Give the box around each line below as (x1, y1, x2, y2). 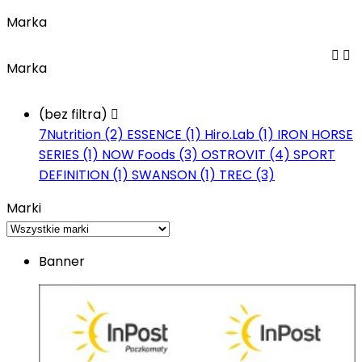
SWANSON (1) (132, 166, 219, 184)
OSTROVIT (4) (201, 145, 293, 164)
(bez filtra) (39, 105, 111, 124)
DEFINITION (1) (39, 166, 132, 184)
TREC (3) (219, 166, 275, 184)
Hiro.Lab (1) (204, 125, 277, 144)
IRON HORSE (277, 125, 353, 144)
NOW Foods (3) (102, 145, 201, 164)
